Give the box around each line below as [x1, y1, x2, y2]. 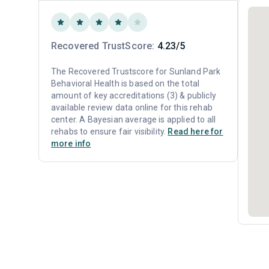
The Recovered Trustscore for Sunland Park [51, 67, 221, 76]
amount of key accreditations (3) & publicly [51, 91, 216, 100]
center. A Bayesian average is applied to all [51, 115, 216, 124]
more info [51, 139, 91, 148]
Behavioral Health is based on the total [51, 79, 200, 88]
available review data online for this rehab [51, 103, 213, 112]
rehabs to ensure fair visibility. [51, 127, 168, 136]
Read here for [168, 127, 223, 136]
